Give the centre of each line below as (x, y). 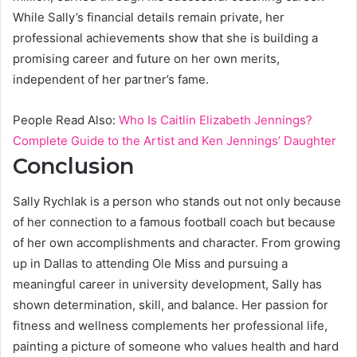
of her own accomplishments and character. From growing (177, 243)
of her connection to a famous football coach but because (174, 222)
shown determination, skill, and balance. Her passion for (171, 305)
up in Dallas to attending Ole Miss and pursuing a (150, 264)
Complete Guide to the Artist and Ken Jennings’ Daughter (175, 140)
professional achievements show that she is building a (165, 37)
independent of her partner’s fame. (111, 79)
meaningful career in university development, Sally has (167, 284)
